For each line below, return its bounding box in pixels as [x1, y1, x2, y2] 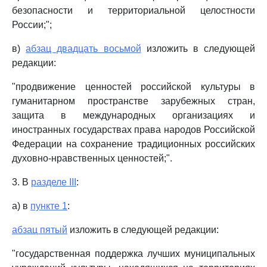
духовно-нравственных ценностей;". [12, 153, 172, 163]
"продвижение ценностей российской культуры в [12, 82, 255, 92]
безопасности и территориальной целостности [12, 5, 255, 15]
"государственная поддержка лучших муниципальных [12, 249, 255, 259]
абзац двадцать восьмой [26, 44, 141, 54]
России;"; [12, 20, 52, 30]
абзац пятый [12, 225, 67, 235]
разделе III [31, 177, 76, 187]
